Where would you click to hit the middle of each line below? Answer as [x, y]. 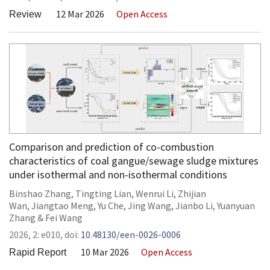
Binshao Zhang [40, 193]
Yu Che [111, 206]
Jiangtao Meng [62, 206]
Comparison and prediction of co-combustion [111, 147]
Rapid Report [38, 252]
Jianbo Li [194, 206]
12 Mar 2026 [80, 14]
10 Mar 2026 [105, 252]
